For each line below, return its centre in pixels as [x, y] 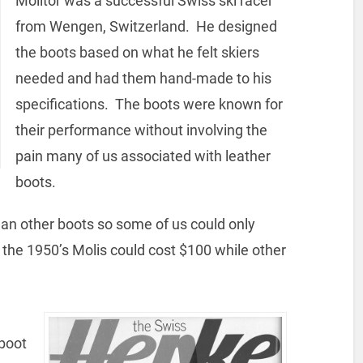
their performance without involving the [141, 130]
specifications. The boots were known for [149, 104]
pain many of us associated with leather [143, 156]
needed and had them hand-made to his [143, 78]
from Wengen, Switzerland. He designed [146, 26]
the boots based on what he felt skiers [137, 52]
